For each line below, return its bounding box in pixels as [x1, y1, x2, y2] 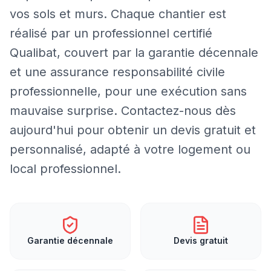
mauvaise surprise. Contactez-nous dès [10, 103, 236, 118]
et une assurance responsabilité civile [10, 64, 225, 79]
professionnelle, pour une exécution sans [10, 83, 247, 99]
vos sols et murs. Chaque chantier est [10, 6, 226, 21]
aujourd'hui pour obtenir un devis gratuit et [10, 122, 256, 137]
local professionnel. [10, 161, 121, 176]
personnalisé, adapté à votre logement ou [10, 142, 250, 157]
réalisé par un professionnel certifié [10, 25, 212, 41]
